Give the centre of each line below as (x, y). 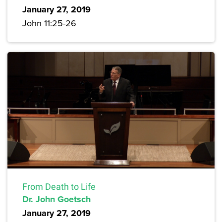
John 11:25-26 (49, 23)
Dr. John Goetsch (56, 199)
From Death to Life (59, 187)
